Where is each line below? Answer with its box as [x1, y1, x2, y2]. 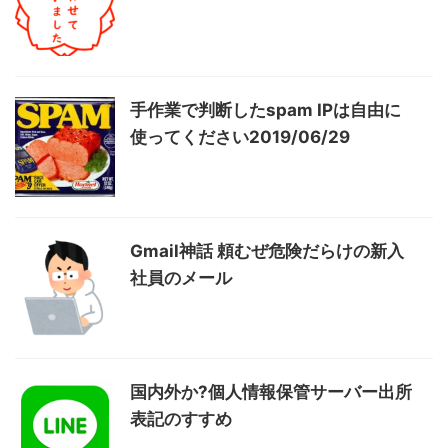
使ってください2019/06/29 [130, 127, 350, 147]
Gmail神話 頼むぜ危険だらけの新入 [130, 241, 404, 261]
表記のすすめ [130, 409, 232, 429]
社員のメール [130, 268, 232, 288]
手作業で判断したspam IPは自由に [130, 100, 401, 120]
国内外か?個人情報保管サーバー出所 [130, 382, 412, 402]
